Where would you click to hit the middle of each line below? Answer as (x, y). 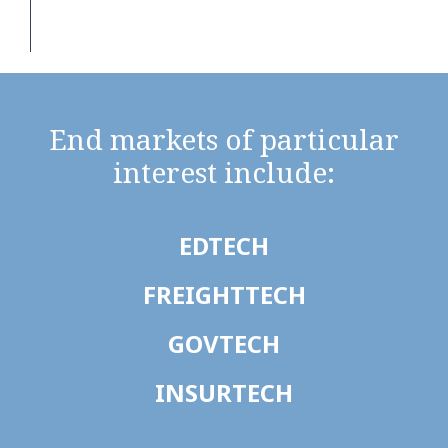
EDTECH (224, 245)
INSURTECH (224, 392)
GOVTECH (224, 343)
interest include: (224, 171)
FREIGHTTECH (224, 294)
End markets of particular (224, 138)
